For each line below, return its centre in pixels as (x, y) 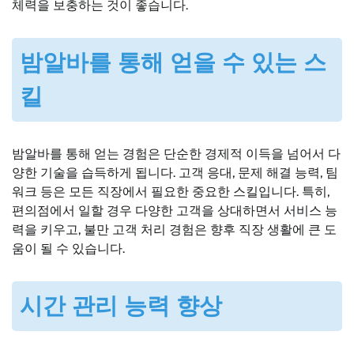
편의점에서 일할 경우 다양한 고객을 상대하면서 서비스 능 (175, 211)
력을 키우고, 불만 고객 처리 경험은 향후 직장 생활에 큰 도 (174, 230)
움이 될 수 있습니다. (68, 249)
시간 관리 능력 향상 (121, 305)
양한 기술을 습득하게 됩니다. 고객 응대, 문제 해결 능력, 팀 (175, 173)
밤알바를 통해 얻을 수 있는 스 (173, 63)
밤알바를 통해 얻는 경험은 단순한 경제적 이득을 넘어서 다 (176, 154)
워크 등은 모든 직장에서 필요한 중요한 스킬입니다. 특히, (171, 192)
